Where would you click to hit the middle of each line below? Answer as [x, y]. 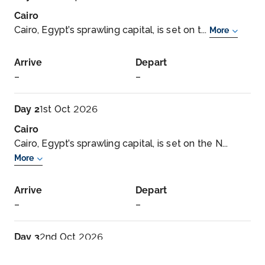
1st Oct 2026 [69, 109]
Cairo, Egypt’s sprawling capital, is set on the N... [121, 143]
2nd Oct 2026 [72, 237]
